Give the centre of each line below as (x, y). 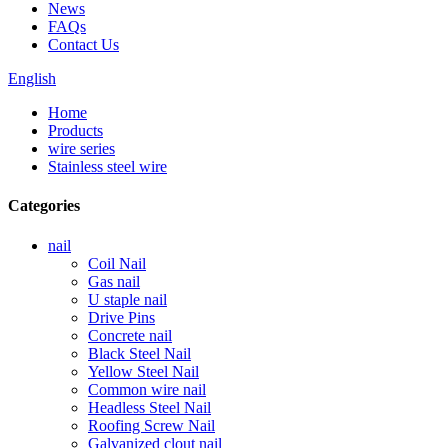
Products (75, 130)
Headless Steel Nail (149, 407)
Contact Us (83, 44)
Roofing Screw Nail (151, 425)
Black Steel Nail (139, 353)
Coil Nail (117, 263)
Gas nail (114, 281)
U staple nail (127, 299)
